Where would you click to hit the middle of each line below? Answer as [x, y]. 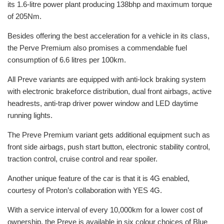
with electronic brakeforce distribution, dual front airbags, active [109, 91]
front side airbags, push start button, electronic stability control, [109, 146]
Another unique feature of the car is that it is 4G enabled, [98, 178]
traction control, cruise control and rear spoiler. [82, 158]
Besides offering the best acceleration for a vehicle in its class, [108, 35]
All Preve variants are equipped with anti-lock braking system [107, 79]
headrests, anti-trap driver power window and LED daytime [103, 103]
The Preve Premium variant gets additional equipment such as [109, 134]
